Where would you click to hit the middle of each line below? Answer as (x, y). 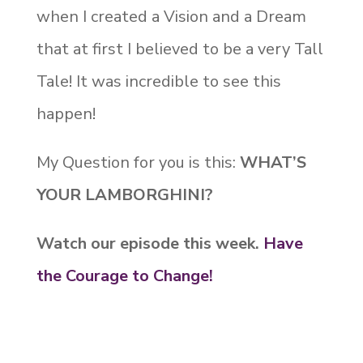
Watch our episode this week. (149, 244)
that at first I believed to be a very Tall (179, 49)
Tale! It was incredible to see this (158, 82)
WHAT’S (273, 163)
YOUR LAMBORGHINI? (124, 195)
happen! (66, 114)
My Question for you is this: (138, 163)
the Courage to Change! (124, 276)
